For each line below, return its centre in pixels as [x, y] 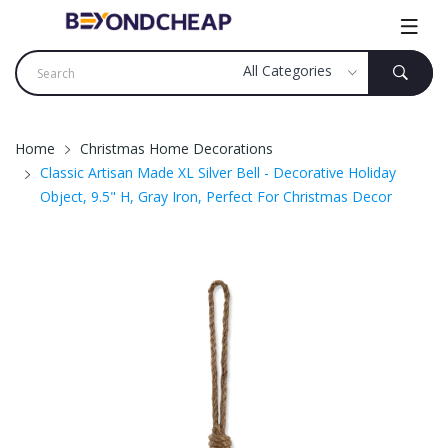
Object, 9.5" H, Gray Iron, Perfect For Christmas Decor [216, 196]
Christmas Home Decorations [176, 148]
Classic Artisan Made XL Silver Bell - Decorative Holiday [218, 172]
